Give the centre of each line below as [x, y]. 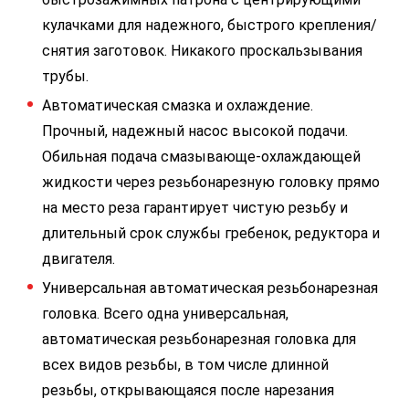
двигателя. [79, 259]
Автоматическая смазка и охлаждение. [178, 105]
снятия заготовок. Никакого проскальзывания [202, 51]
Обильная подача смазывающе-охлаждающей [201, 157]
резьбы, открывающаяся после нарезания [188, 390]
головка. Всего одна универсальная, [165, 314]
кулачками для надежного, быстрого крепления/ [210, 25]
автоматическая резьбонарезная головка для [199, 339]
